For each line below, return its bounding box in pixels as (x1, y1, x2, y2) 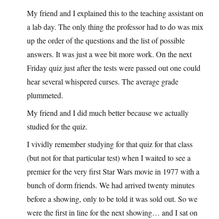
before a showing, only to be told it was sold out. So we (27, 193, 197, 204)
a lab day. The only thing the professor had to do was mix (27, 21, 203, 32)
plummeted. (27, 89, 63, 100)
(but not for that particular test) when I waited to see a (27, 152, 191, 163)
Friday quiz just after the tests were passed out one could (27, 62, 200, 73)
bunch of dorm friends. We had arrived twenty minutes (27, 179, 195, 190)
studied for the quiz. (27, 121, 88, 131)
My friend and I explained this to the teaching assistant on (27, 7, 203, 18)
